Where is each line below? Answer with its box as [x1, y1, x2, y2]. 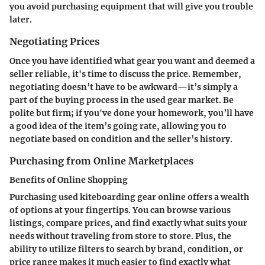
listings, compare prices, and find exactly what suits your [9, 217, 247, 228]
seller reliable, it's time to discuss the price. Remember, [9, 68, 241, 79]
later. [9, 14, 32, 25]
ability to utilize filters [9, 243, 104, 254]
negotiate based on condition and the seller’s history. [9, 133, 232, 144]
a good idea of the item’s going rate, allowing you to [9, 120, 227, 131]
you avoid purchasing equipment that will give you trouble [9, 1, 253, 12]
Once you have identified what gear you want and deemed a [9, 55, 255, 66]
